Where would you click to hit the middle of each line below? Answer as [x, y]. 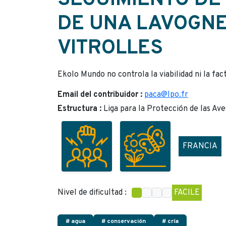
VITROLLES [110, 48]
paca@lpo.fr [166, 95]
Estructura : [80, 109]
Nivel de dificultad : [92, 193]
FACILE [187, 193]
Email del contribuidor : [101, 95]
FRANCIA [200, 146]
